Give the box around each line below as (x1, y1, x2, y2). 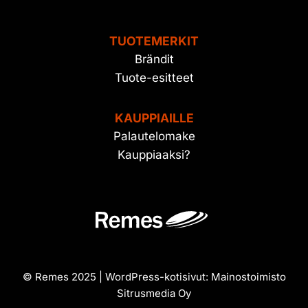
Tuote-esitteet (114, 71, 194, 85)
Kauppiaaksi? (118, 148, 190, 162)
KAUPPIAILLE (114, 111, 194, 126)
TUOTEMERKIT (109, 34, 199, 49)
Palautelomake (113, 129, 195, 144)
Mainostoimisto (210, 270, 286, 284)
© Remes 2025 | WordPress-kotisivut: (22, 270, 211, 284)
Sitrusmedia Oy (117, 287, 191, 300)
